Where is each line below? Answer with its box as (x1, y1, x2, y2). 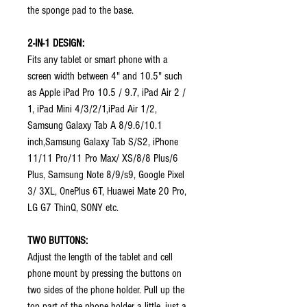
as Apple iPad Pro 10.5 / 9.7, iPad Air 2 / (27, 86, 186, 99)
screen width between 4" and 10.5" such (27, 70, 182, 82)
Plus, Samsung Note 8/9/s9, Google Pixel (27, 169, 184, 181)
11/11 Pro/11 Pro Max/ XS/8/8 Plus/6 (27, 152, 178, 164)
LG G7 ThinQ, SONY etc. (27, 201, 119, 214)
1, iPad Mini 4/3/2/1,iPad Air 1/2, (27, 103, 157, 115)
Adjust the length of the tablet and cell (27, 251, 173, 263)
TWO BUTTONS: (27, 234, 88, 247)
